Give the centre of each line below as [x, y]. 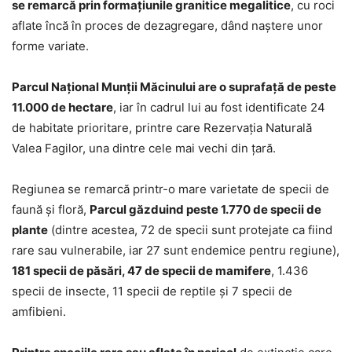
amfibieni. [39, 311]
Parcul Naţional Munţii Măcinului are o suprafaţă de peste [174, 86]
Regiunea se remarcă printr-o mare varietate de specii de [170, 189]
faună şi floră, [51, 209]
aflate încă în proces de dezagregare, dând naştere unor [167, 25]
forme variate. [50, 46]
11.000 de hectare [62, 107]
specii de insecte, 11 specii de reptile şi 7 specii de [152, 291]
